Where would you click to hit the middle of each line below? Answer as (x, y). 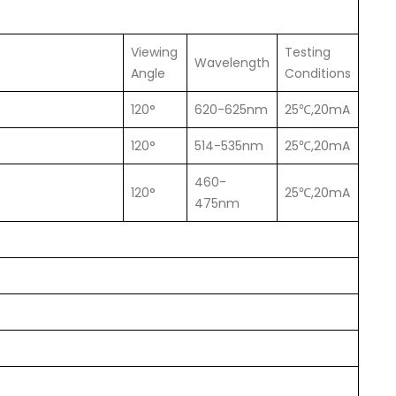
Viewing (154, 53)
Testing (308, 53)
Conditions (318, 74)
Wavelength (232, 63)
